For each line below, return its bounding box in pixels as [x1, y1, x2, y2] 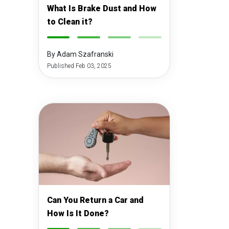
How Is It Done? [47, 209, 109, 218]
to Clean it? [47, 17, 93, 27]
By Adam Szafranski [47, 50, 113, 58]
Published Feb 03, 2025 [47, 62, 111, 70]
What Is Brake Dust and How [47, 4, 156, 13]
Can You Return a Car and [47, 195, 144, 205]
